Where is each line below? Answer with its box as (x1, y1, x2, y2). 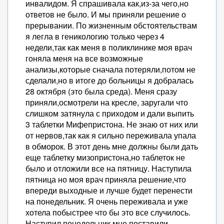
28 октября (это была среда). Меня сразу (25, 85, 177, 97)
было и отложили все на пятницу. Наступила (25, 162, 191, 174)
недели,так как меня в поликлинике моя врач (25, 41, 192, 53)
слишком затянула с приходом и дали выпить (25, 107, 194, 119)
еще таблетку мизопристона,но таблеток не (25, 151, 185, 163)
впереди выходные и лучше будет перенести (25, 184, 192, 196)
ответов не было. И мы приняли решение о (25, 8, 186, 20)
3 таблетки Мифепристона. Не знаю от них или (25, 118, 198, 130)
